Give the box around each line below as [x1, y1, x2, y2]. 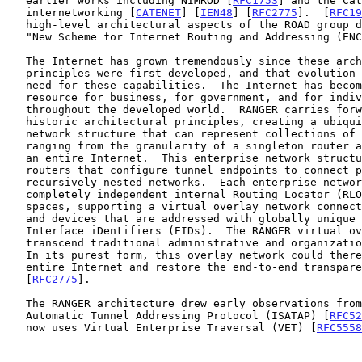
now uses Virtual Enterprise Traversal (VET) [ [26, 321, 317, 334]
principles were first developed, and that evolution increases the [6, 66, 26, 79]
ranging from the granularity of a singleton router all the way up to [6, 139, 26, 152]
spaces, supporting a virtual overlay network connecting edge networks [6, 200, 26, 213]
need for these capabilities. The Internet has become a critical [6, 78, 26, 91]
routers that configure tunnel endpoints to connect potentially [6, 163, 26, 176]
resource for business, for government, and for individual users [6, 90, 26, 103]
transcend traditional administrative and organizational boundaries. [6, 236, 26, 249]
